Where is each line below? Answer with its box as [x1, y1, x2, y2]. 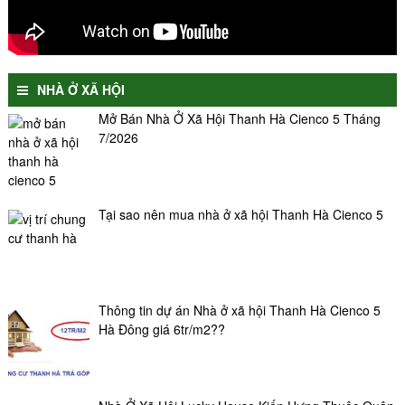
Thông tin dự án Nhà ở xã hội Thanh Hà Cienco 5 [98, 300, 381, 319]
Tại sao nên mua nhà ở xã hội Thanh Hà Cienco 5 [98, 204, 383, 223]
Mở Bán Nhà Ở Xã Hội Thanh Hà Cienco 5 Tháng [98, 108, 381, 127]
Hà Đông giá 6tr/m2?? [98, 319, 225, 338]
